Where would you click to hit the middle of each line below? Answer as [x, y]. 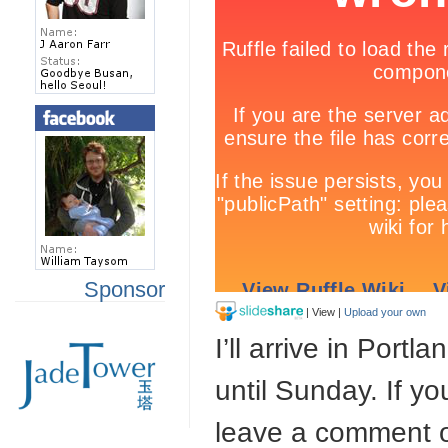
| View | [323, 312]
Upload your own [385, 312]
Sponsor [124, 290]
